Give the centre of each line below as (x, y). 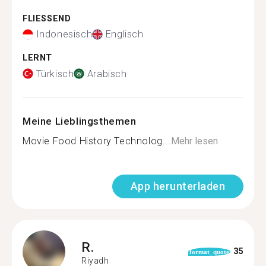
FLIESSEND (44, 18)
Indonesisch (64, 34)
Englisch (124, 34)
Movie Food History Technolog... (97, 141)
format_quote (210, 251)
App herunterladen (178, 186)
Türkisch (55, 74)
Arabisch (107, 74)
